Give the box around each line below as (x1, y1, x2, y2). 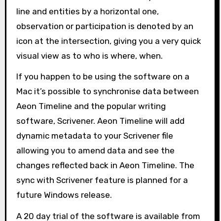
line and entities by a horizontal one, (16, 6, 159, 16)
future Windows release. (16, 190, 112, 200)
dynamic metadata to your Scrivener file (16, 131, 173, 141)
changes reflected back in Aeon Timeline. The (16, 160, 194, 171)
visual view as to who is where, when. (16, 50, 163, 61)
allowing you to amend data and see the (16, 146, 175, 156)
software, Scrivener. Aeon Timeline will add (16, 116, 184, 126)
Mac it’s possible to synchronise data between (16, 86, 199, 97)
